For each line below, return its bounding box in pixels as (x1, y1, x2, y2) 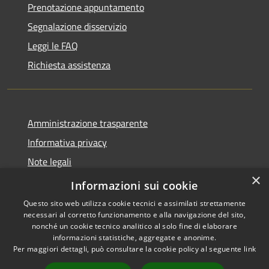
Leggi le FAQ (28, 38, 78, 53)
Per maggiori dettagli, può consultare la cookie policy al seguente (13, 244, 244, 254)
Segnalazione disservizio (28, 19, 127, 34)
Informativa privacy (28, 135, 107, 150)
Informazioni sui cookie (71, 178, 198, 193)
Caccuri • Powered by (165, 249, 239, 262)
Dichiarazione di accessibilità (28, 174, 144, 189)
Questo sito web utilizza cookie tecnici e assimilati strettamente (23, 198, 246, 208)
